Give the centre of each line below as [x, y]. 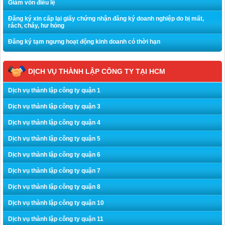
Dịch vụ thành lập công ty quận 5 [54, 138]
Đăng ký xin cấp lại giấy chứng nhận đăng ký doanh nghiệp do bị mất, [106, 18]
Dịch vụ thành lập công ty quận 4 [54, 122]
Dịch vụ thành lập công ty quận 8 [54, 187]
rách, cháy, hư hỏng [36, 25]
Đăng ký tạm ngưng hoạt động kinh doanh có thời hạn [84, 41]
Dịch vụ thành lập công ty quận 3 [54, 106]
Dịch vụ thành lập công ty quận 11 [56, 219]
